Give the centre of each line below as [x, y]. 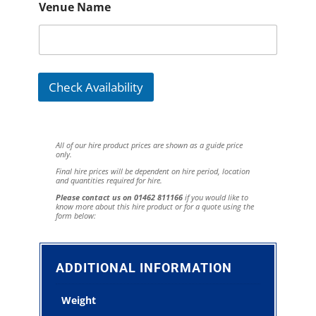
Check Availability [96, 87]
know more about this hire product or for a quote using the [154, 207]
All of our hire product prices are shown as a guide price [149, 145]
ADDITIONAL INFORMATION [144, 268]
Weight [78, 300]
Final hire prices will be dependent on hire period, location [152, 171]
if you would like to [215, 197]
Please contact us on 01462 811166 [119, 197]
